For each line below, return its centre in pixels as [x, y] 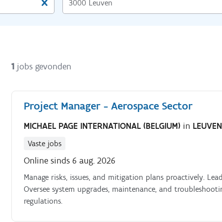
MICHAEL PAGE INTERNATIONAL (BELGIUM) [104, 126]
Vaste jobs [45, 143]
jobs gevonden [44, 66]
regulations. [43, 201]
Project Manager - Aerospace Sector [109, 106]
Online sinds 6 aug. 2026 [70, 160]
